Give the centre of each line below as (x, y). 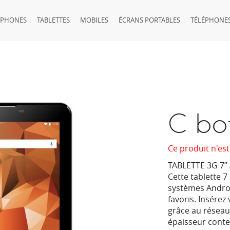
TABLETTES (53, 20)
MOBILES (94, 20)
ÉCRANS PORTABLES (149, 20)
